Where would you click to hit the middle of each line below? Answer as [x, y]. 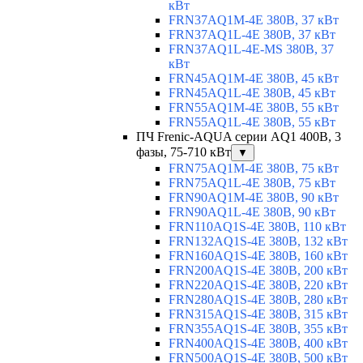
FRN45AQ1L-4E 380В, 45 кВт [252, 93]
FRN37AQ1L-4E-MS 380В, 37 [251, 49]
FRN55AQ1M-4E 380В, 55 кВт [254, 108]
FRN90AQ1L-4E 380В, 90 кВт [252, 212]
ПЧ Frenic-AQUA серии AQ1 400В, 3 [239, 137]
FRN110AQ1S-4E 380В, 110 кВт [257, 227]
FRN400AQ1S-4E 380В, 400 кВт [258, 344]
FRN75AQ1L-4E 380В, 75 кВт [252, 183]
